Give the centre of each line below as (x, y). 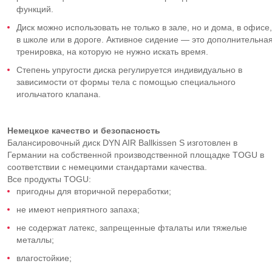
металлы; (35, 240)
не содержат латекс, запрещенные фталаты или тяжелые (132, 228)
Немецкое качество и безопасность (84, 131)
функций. (35, 9)
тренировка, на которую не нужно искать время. (112, 52)
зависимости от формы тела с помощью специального (126, 82)
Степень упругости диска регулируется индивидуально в (129, 70)
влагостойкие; (44, 258)
